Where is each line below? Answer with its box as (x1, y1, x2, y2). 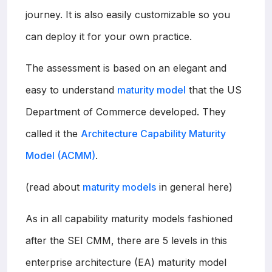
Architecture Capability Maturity (81, 127, 226, 140)
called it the (25, 127, 81, 140)
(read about (25, 180, 83, 193)
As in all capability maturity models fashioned (25, 212, 233, 225)
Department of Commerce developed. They (25, 105, 226, 118)
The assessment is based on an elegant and (25, 61, 226, 74)
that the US (186, 83, 242, 96)
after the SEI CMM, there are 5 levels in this (25, 234, 227, 246)
